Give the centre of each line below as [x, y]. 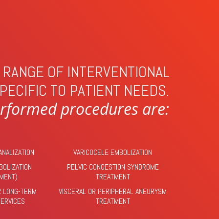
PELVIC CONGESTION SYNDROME [113, 167]
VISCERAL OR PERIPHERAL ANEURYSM [113, 191]
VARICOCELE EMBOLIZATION [113, 152]
